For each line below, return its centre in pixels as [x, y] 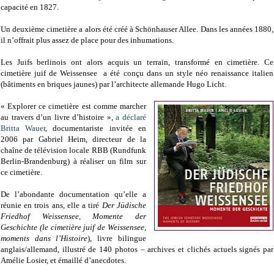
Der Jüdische [124, 206]
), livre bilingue [117, 239]
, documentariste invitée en [96, 128]
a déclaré [131, 117]
